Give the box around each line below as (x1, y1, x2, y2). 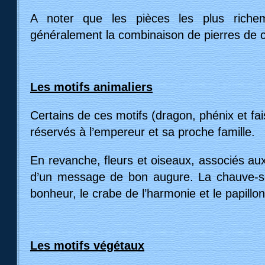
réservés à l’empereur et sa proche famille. (30, 125, 255, 138)
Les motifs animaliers (30, 80, 153, 93)
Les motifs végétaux (30, 238, 144, 252)
